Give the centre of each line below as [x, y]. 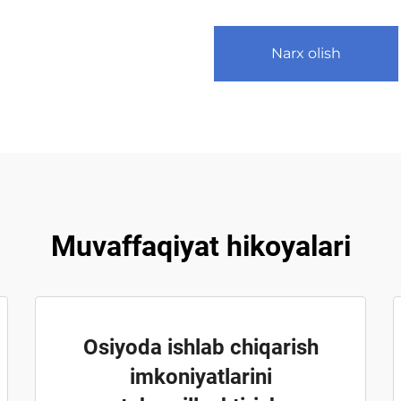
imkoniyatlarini [200, 377]
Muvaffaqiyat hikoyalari [200, 246]
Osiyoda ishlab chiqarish [200, 347]
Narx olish [306, 53]
